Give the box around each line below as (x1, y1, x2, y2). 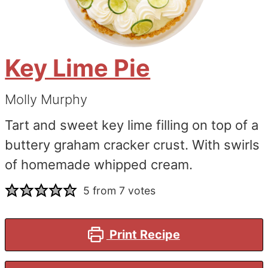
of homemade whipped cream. (5, 156, 193, 172)
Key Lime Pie (5, 53, 151, 83)
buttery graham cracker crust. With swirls (5, 136, 260, 153)
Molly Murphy (5, 91, 88, 107)
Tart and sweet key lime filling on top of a (5, 117, 259, 133)
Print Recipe (106, 227, 180, 242)
